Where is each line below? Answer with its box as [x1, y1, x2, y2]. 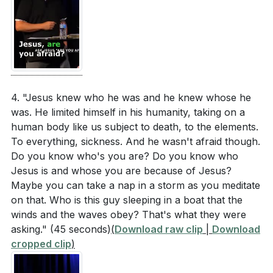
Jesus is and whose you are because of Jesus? [11, 165, 232, 177]
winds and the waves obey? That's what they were [11, 208, 246, 221]
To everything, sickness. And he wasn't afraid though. [11, 135, 260, 147]
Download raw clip [115, 223, 203, 235]
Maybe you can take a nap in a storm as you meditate [11, 179, 260, 191]
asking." [11, 223, 50, 235]
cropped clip [11, 238, 71, 250]
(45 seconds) [50, 223, 111, 235]
